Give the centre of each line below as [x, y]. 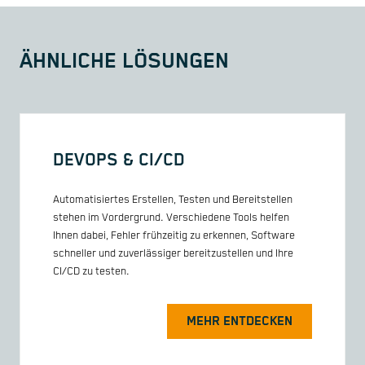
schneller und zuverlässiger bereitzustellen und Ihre [173, 253]
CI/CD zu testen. [91, 271]
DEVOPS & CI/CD [119, 161]
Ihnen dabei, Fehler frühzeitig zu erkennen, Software [174, 235]
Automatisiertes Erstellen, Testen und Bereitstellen [173, 200]
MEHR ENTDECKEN [240, 321]
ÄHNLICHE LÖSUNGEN [124, 62]
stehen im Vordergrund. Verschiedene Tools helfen [171, 218]
